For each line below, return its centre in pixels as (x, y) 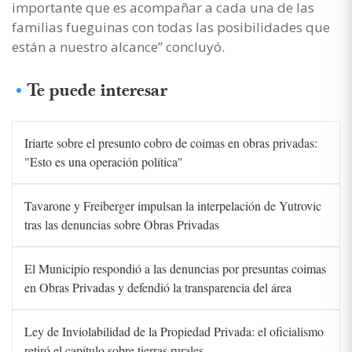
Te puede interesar (97, 90)
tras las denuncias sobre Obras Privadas (122, 224)
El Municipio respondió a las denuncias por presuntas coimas (175, 268)
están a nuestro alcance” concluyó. (118, 46)
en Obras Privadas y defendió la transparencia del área (158, 287)
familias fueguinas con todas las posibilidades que (171, 27)
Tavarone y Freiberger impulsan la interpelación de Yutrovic (173, 205)
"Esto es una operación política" (104, 161)
